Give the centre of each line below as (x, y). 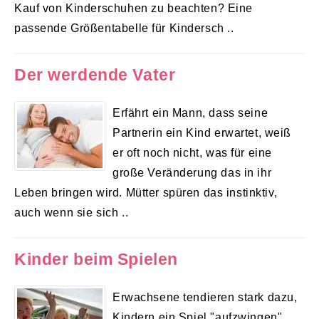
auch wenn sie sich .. (72, 213)
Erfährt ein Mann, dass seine (190, 113)
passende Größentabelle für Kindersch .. (124, 27)
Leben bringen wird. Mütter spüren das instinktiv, (146, 193)
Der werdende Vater (95, 75)
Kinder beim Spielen (96, 260)
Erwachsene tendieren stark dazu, (205, 297)
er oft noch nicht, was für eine (192, 153)
